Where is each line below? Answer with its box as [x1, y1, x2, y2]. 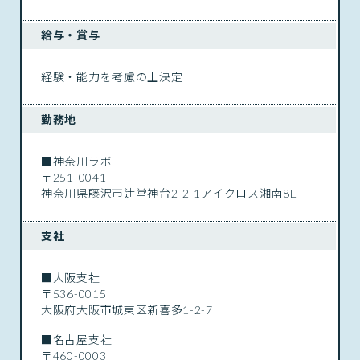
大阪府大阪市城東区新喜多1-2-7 [41, 302, 213, 317]
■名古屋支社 [41, 332, 112, 346]
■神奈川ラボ [41, 153, 112, 168]
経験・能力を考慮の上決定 [41, 69, 183, 84]
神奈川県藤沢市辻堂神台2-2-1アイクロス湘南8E [41, 186, 297, 200]
